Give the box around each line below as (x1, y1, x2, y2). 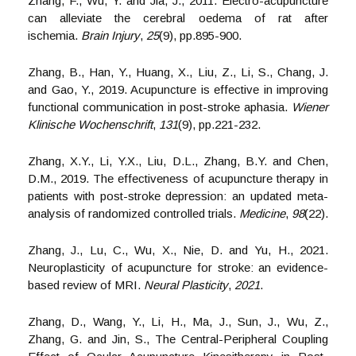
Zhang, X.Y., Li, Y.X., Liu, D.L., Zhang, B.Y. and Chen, (28, 154, 328, 168)
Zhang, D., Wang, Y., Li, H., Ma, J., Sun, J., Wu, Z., (28, 315, 328, 328)
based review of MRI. (28, 278, 144, 292)
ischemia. (28, 29, 81, 42)
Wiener (292, 100, 328, 114)
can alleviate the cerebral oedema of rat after (28, 11, 328, 25)
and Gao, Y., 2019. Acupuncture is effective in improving (28, 83, 328, 96)
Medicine (239, 207, 285, 220)
